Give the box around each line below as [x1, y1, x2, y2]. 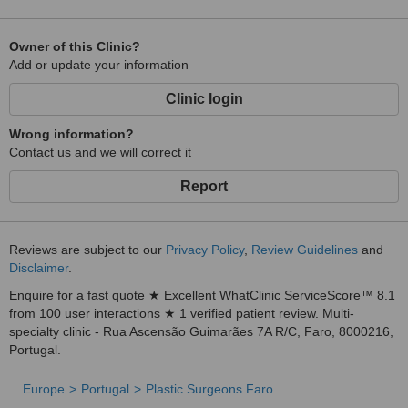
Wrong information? [9, 127, 134, 141]
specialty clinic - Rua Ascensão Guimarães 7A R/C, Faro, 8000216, [9, 324, 393, 339]
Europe [23, 382, 65, 396]
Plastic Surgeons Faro [146, 382, 273, 396]
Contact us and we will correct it [9, 145, 191, 159]
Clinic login [165, 91, 243, 107]
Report [180, 178, 228, 194]
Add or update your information [9, 57, 189, 72]
